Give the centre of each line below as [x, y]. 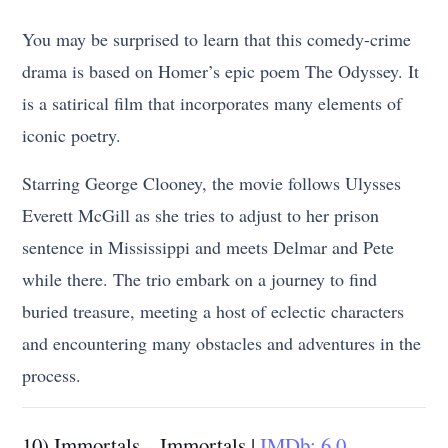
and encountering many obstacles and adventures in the [222, 343]
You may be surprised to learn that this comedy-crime [217, 39]
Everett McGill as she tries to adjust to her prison [201, 215]
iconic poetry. [72, 135]
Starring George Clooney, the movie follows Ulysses [212, 183]
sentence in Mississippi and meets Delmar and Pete [208, 247]
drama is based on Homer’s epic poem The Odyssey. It [221, 71]
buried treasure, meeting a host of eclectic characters [213, 311]
